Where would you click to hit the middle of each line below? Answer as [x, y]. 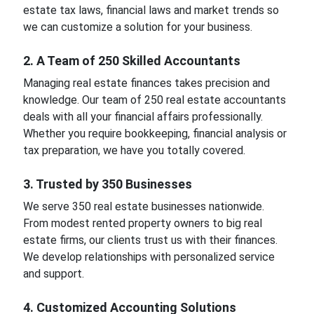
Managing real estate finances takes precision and [146, 83]
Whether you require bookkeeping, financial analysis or [155, 133]
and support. [53, 273]
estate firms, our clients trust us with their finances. [150, 240]
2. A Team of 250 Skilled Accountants [133, 60]
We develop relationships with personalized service [149, 257]
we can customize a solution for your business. [137, 27]
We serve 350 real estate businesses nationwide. [143, 206]
